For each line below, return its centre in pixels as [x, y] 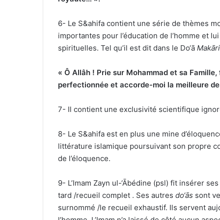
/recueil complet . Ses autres [124, 195]
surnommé [78, 208]
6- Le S [70, 24]
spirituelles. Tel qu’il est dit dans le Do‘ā [127, 48]
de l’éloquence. [84, 159]
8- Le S [70, 134]
